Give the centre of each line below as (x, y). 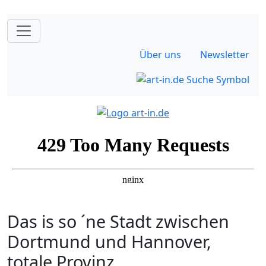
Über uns (160, 55)
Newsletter (225, 55)
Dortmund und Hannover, (109, 241)
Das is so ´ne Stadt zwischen (118, 221)
